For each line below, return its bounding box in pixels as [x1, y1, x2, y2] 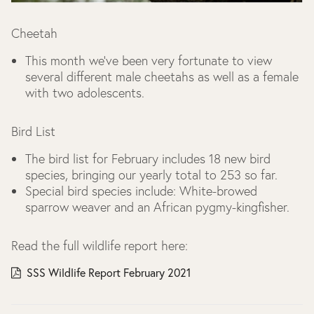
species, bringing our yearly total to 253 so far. [25, 166, 281, 183]
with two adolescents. [25, 84, 148, 101]
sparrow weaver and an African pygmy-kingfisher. [25, 198, 289, 215]
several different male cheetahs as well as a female [25, 68, 299, 85]
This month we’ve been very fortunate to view [25, 52, 272, 69]
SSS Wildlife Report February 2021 [27, 265, 191, 280]
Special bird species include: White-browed [25, 182, 257, 199]
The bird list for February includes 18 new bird [25, 150, 271, 167]
